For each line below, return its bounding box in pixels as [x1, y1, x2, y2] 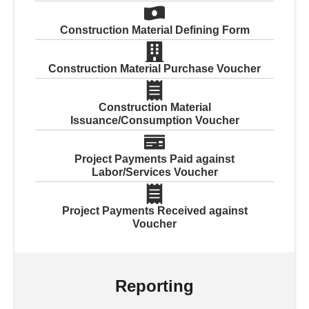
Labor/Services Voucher [91, 166, 218, 178]
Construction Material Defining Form [59, 23, 250, 36]
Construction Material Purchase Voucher [48, 62, 261, 74]
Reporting [115, 276, 194, 295]
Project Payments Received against [61, 204, 248, 217]
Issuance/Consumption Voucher [70, 114, 239, 126]
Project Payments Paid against [74, 152, 235, 165]
